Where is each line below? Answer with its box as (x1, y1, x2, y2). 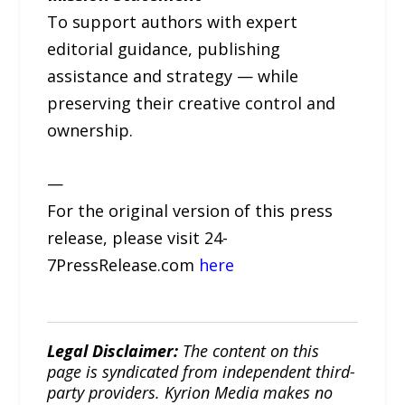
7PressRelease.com (47, 254, 200, 277)
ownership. (47, 119, 134, 142)
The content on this (178, 340, 320, 363)
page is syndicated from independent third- (47, 361, 356, 383)
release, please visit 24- (47, 227, 229, 250)
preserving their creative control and (47, 92, 336, 115)
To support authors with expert (47, 11, 298, 33)
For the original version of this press (47, 200, 334, 222)
